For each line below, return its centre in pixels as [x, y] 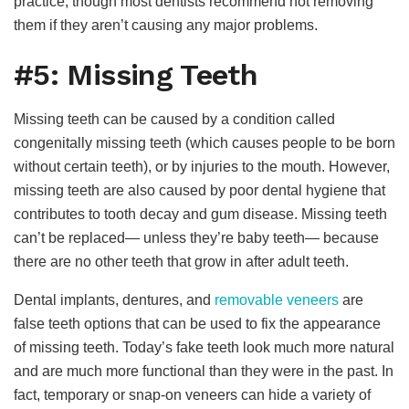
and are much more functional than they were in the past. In [204, 372]
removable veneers [277, 300]
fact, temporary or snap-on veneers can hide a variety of [192, 395]
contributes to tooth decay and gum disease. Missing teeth [200, 215]
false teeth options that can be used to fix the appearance [197, 324]
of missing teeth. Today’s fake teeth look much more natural [204, 348]
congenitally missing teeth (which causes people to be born [204, 143]
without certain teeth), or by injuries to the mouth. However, [202, 167]
